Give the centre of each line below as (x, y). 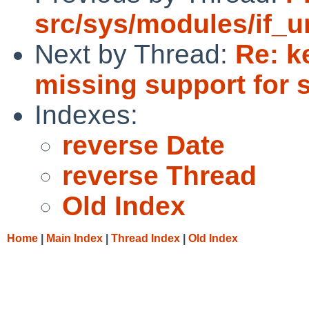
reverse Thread (159, 175)
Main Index (74, 238)
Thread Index (146, 238)
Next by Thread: (135, 54)
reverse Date (143, 145)
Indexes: (86, 114)
